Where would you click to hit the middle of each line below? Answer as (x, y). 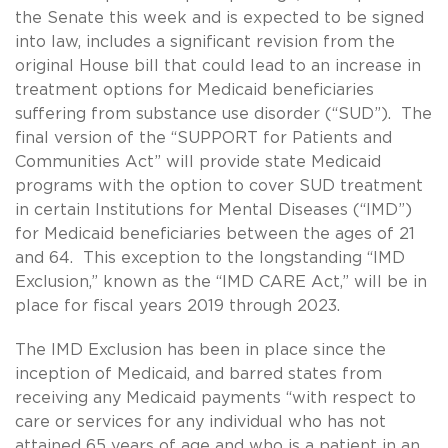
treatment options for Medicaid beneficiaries (194, 89)
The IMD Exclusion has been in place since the (200, 349)
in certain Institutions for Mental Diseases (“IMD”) (213, 209)
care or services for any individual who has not (200, 421)
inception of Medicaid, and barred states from (198, 373)
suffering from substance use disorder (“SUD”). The (223, 113)
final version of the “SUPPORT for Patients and (203, 137)
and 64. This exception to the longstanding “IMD (210, 257)
